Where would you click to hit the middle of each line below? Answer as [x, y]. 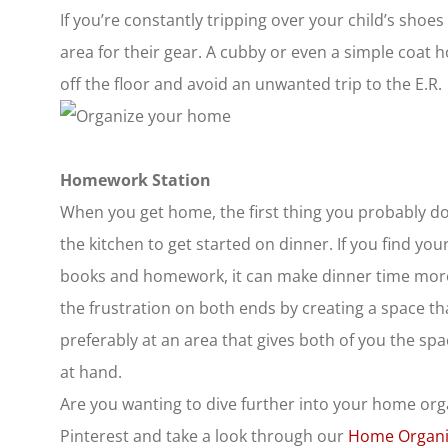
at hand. [91, 372]
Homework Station [135, 180]
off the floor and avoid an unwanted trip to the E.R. [251, 84]
